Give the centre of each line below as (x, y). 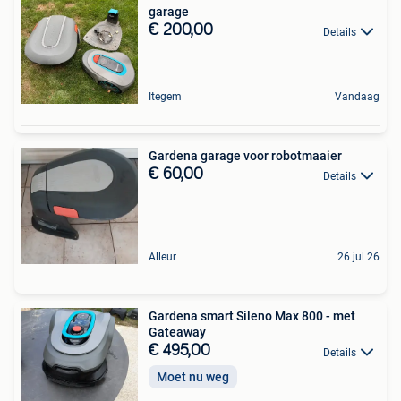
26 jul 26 (358, 257)
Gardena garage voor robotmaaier (245, 156)
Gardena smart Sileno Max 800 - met (252, 316)
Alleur (162, 257)
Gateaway (177, 333)
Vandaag (357, 97)
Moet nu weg (193, 376)
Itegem (165, 97)
